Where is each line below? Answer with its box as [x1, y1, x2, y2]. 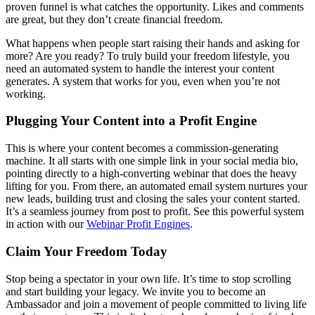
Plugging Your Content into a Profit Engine [6, 113, 257, 129]
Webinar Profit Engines [86, 218, 190, 231]
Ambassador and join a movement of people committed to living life [6, 297, 307, 310]
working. [6, 87, 46, 100]
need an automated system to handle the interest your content [6, 62, 274, 75]
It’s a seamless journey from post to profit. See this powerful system [6, 205, 304, 218]
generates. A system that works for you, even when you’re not [6, 75, 280, 87]
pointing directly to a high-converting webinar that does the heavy [6, 167, 297, 180]
